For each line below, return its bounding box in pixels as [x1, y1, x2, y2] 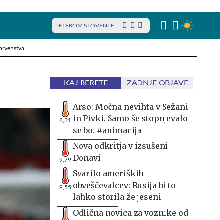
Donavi [73, 153, 101, 163]
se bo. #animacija [73, 125, 141, 135]
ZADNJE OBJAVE [126, 79, 188, 87]
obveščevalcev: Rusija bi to [73, 180, 176, 190]
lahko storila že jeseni [73, 192, 161, 202]
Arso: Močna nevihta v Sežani [73, 102, 188, 111]
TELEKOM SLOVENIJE [55, 23, 114, 28]
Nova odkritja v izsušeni [73, 141, 168, 151]
